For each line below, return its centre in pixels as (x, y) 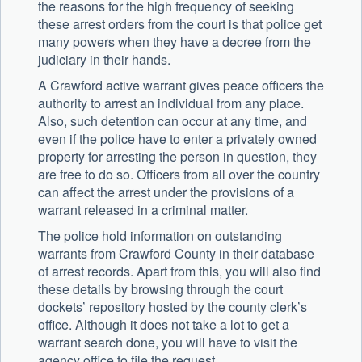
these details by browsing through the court (160, 289)
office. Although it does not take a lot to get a (164, 325)
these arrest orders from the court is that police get (180, 24)
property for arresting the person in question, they (177, 157)
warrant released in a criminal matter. (143, 210)
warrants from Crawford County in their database (176, 254)
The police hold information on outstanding (160, 236)
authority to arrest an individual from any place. (171, 103)
